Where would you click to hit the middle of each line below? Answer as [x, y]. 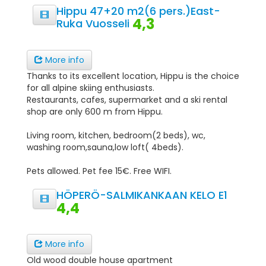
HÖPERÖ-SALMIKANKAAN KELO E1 [142, 195]
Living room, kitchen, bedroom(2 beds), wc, [116, 135]
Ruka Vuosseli [94, 23]
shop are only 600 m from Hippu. [95, 112]
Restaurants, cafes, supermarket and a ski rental [127, 100]
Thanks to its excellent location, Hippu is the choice [133, 76]
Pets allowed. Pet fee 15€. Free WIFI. [99, 171]
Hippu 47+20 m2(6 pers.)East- [138, 11]
